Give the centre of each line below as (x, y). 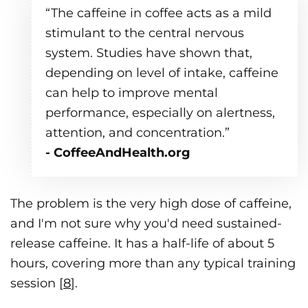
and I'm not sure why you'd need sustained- (146, 224)
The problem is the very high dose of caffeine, (151, 204)
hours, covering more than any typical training (153, 264)
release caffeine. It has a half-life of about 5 (142, 244)
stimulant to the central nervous (145, 33)
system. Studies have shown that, (149, 53)
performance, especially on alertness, (160, 113)
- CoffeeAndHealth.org (118, 153)
